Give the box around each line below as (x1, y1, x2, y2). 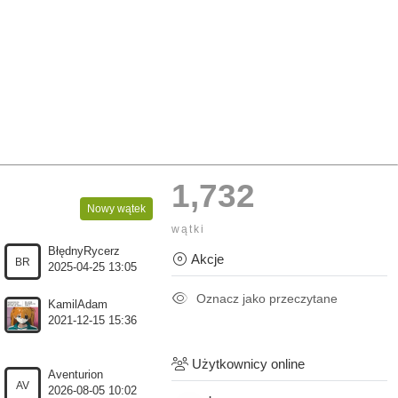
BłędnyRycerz (48, 245, 121, 258)
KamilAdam (48, 298, 108, 311)
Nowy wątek (87, 203, 146, 215)
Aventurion (48, 369, 104, 381)
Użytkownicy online (187, 356, 305, 371)
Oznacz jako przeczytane (192, 292, 338, 306)
